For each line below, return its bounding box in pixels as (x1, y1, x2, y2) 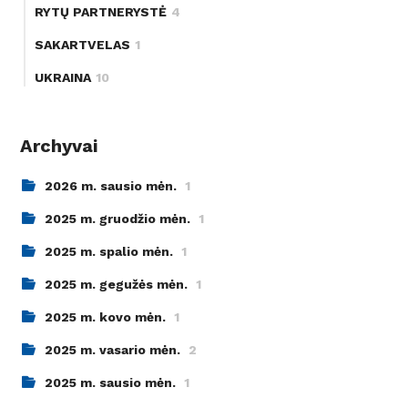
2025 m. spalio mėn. (45, 244, 178, 260)
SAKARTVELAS (35, 37, 131, 53)
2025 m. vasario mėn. (45, 342, 185, 358)
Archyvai (20, 135, 98, 158)
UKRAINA (35, 70, 92, 86)
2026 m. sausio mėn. (45, 178, 181, 194)
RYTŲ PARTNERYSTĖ (35, 5, 168, 20)
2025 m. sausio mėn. (45, 375, 180, 391)
